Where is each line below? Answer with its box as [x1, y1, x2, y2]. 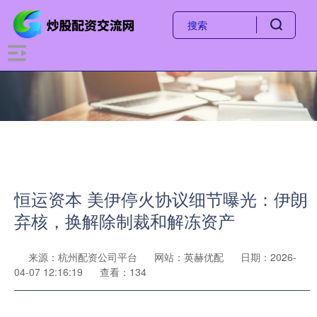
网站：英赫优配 [154, 250, 224, 264]
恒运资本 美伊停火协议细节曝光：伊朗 [14, 187, 308, 211]
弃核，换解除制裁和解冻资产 [14, 209, 235, 233]
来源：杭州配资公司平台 [28, 250, 140, 264]
